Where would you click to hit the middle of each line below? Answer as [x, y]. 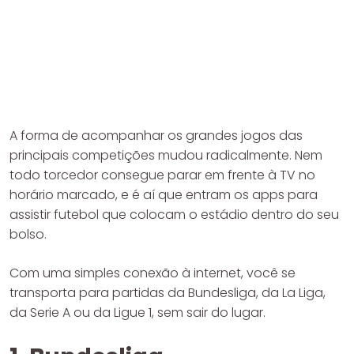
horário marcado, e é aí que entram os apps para [164, 195]
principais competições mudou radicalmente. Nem [166, 156]
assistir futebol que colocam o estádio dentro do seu [174, 215]
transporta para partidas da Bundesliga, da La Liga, [168, 293]
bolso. [28, 235]
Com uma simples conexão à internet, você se [153, 273]
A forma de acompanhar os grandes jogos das [156, 136]
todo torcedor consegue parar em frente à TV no [162, 175]
